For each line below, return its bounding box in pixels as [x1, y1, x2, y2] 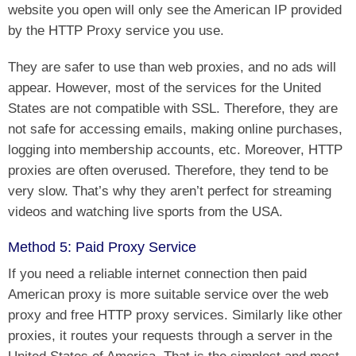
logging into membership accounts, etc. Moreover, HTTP [8, 141, 342, 158]
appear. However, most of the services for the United [8, 79, 321, 96]
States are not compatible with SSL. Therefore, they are [8, 100, 338, 117]
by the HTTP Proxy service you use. [8, 22, 224, 39]
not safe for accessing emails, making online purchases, [8, 121, 342, 137]
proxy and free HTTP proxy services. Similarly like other [8, 307, 342, 323]
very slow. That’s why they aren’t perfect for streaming [8, 183, 331, 199]
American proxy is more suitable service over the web [8, 286, 328, 303]
